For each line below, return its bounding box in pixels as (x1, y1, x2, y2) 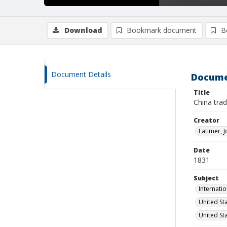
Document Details (51, 69, 111, 79)
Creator (194, 116, 219, 125)
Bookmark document (127, 25, 197, 35)
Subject (194, 174, 219, 182)
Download (64, 25, 102, 35)
